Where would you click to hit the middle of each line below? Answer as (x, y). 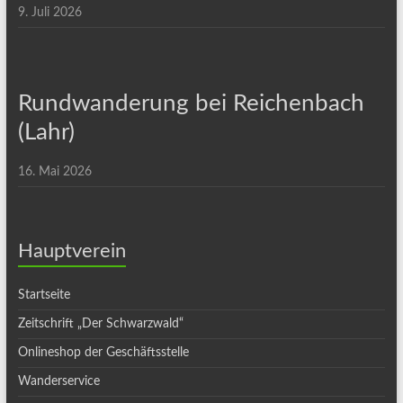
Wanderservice (58, 381)
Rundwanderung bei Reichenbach (191, 103)
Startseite (44, 295)
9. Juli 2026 (49, 13)
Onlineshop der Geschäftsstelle (103, 353)
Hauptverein (72, 251)
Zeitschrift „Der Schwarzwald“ (100, 324)
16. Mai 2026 (54, 172)
